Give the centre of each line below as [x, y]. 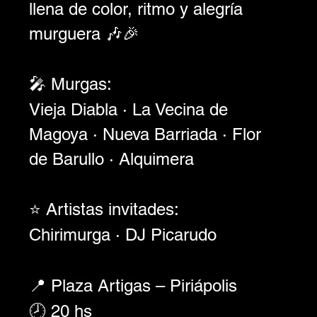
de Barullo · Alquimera [111, 158]
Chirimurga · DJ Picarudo [122, 234]
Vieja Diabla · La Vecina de [131, 109]
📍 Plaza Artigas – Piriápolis [133, 285]
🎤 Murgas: [70, 83]
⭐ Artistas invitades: [104, 209]
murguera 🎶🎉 [84, 33]
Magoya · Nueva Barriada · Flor [147, 134]
